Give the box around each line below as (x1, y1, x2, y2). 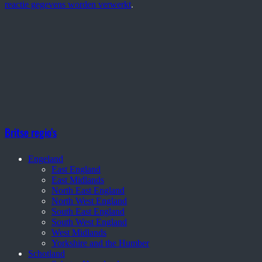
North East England (51, 185, 125, 195)
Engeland (28, 153, 63, 164)
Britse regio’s (5, 124, 57, 140)
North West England (51, 195, 127, 206)
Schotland (28, 248, 65, 258)
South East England (51, 206, 125, 216)
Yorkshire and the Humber (51, 237, 149, 248)
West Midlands (51, 227, 106, 237)
